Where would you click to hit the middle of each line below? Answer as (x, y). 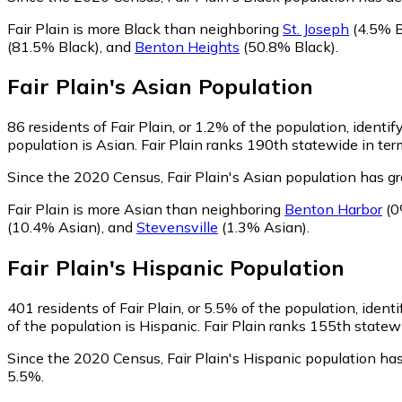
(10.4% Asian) (54, 227)
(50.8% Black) (288, 46)
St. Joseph (316, 28)
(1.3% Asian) (262, 227)
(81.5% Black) (53, 46)
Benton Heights (187, 46)
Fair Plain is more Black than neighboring (145, 28)
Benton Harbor (333, 210)
